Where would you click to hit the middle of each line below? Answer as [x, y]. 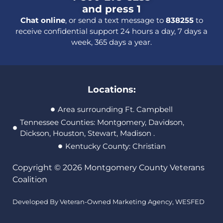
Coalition [30, 179]
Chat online [43, 20]
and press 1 [111, 9]
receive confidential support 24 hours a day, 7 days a [111, 31]
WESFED [190, 201]
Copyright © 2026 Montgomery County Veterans [109, 167]
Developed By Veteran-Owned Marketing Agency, [94, 201]
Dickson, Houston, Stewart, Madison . [87, 133]
